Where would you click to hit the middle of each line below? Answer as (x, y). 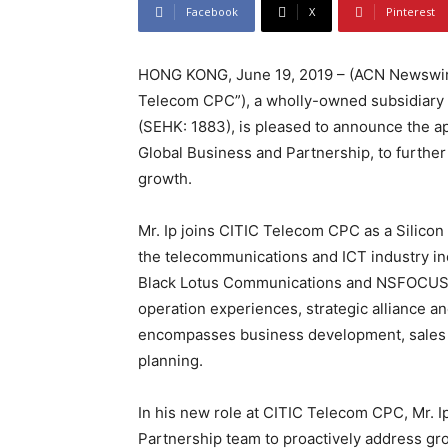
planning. (170, 361)
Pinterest (410, 12)
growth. (165, 179)
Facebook (212, 12)
